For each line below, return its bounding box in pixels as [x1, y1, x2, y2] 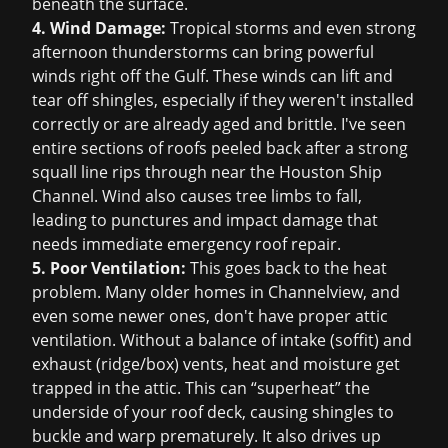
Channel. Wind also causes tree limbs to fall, [32, 185, 362, 207]
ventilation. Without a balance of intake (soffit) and [32, 329, 412, 351]
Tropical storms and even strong [166, 17, 416, 39]
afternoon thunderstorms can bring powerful [32, 41, 374, 63]
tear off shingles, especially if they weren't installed [32, 89, 414, 111]
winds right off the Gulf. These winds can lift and [32, 65, 393, 87]
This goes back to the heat [186, 257, 387, 279]
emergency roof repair [167, 233, 337, 255]
